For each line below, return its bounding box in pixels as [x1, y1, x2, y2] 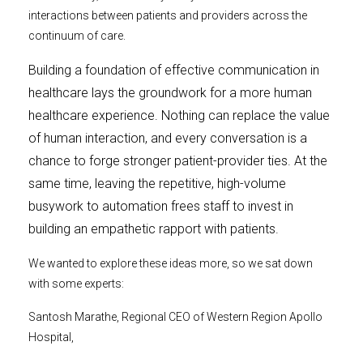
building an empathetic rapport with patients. [28, 221, 279, 237]
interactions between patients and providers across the [28, 9, 307, 23]
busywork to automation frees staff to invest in [28, 199, 293, 215]
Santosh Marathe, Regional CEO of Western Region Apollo [28, 310, 322, 324]
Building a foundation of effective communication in [28, 62, 319, 79]
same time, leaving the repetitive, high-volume [28, 176, 286, 192]
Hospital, [28, 331, 74, 344]
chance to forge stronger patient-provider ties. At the [28, 153, 327, 169]
